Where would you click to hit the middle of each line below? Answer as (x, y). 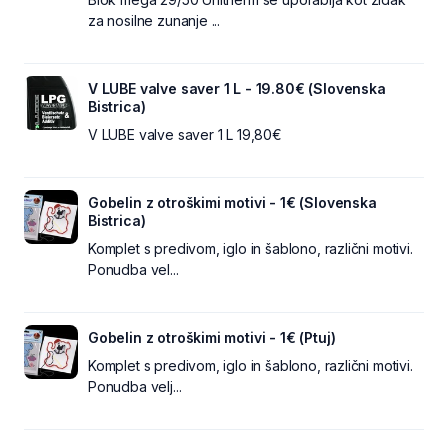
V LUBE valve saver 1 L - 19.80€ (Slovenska (237, 88)
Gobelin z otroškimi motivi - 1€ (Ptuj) (212, 337)
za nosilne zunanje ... (154, 20)
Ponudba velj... (135, 386)
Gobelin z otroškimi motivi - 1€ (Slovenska (232, 202)
